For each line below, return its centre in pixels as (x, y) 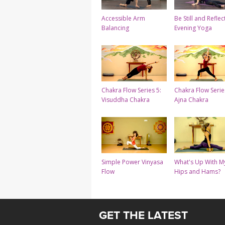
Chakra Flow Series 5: (131, 90)
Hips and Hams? (197, 172)
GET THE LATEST (143, 215)
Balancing (115, 28)
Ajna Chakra (191, 100)
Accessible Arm (123, 19)
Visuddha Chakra (126, 100)
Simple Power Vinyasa (132, 162)
